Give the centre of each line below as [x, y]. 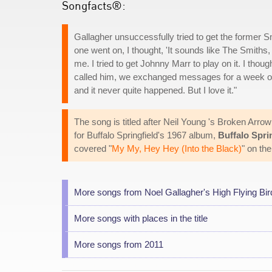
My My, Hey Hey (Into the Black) [177, 148]
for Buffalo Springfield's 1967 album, [146, 135]
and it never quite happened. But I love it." [155, 90]
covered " [93, 148]
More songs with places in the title [141, 218]
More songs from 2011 [119, 244]
